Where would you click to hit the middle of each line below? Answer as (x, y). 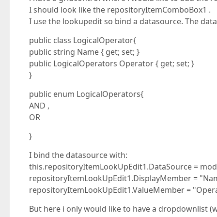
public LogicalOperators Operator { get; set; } (112, 63)
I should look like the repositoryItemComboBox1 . (120, 10)
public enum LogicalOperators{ (86, 94)
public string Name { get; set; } (84, 52)
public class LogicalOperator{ (83, 40)
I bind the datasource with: (78, 155)
